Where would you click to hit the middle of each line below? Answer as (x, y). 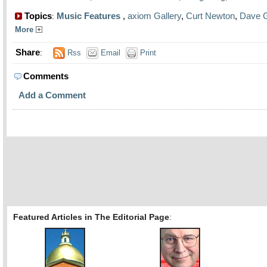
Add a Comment (52, 95)
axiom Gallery (154, 16)
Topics (37, 16)
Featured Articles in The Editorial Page (91, 217)
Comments (46, 76)
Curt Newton (210, 16)
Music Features (89, 16)
